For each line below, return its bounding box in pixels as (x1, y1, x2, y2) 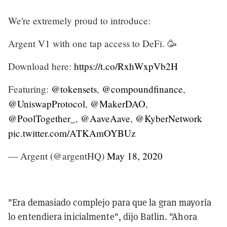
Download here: (8, 60, 74, 73)
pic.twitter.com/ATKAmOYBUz (8, 127, 136, 140)
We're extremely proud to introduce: (8, 14, 150, 27)
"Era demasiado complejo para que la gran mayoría (8, 197, 211, 209)
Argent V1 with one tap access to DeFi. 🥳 (8, 37, 177, 50)
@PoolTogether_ (8, 112, 75, 125)
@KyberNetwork (135, 112, 202, 125)
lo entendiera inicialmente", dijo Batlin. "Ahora (8, 211, 197, 223)
